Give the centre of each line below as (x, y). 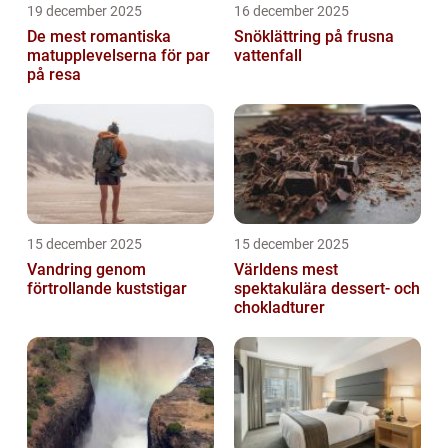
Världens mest (286, 269)
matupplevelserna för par (118, 55)
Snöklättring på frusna (314, 36)
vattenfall (268, 55)
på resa (54, 74)
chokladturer (279, 307)
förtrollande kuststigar (107, 288)
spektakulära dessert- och (327, 288)
